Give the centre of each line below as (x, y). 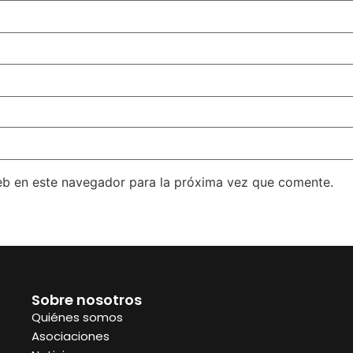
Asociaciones (71, 336)
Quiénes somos (77, 318)
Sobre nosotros (87, 300)
